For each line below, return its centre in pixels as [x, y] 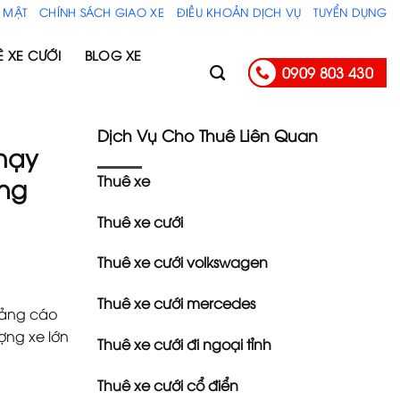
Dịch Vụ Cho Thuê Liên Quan [207, 135]
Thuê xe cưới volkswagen [182, 262]
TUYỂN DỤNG [350, 11]
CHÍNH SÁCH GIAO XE [102, 11]
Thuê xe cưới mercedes [176, 303]
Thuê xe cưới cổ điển [167, 384]
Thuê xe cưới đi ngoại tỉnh [184, 343]
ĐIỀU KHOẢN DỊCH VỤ [239, 11]
